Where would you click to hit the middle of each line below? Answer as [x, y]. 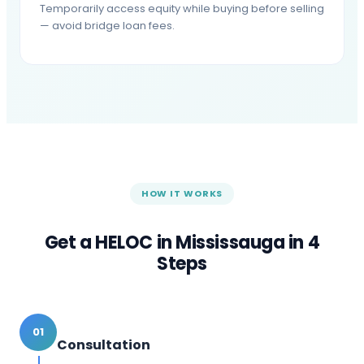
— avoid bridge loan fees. [107, 25]
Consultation [104, 344]
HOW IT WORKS [182, 193]
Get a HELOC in [110, 242]
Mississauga [230, 242]
